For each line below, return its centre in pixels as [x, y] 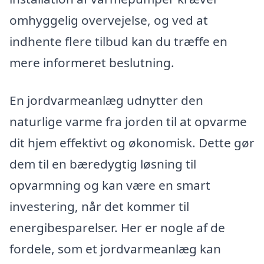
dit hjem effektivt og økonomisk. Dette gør [132, 142]
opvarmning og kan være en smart [110, 185]
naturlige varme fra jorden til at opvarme [128, 121]
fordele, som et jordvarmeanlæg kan [115, 248]
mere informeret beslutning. [92, 63]
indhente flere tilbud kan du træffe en [118, 42]
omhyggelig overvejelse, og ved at [109, 20]
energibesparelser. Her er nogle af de [117, 227]
